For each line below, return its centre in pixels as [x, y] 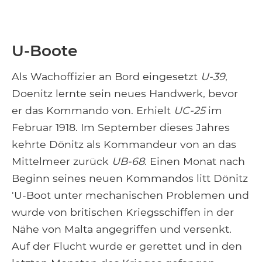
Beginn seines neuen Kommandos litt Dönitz [130, 178]
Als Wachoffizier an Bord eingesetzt [106, 76]
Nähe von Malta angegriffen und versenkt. [122, 229]
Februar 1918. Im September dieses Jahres [121, 127]
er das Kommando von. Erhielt [93, 110]
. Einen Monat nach [195, 161]
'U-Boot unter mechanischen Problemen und [130, 195]
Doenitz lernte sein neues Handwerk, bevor [125, 93]
